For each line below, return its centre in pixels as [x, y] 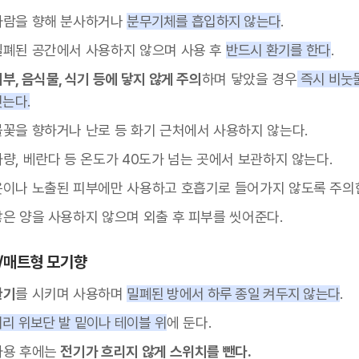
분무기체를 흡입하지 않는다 [204, 22]
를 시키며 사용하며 [71, 294]
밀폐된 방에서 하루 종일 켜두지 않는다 [234, 294]
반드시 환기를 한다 [278, 50]
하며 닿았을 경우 [249, 79]
